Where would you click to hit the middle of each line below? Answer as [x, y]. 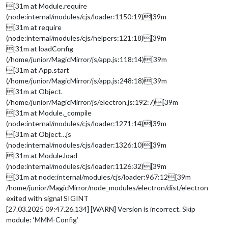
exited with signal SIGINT [47, 198]
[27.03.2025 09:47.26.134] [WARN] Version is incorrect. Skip [101, 209]
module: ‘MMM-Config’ [42, 219]
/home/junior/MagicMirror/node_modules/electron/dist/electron [107, 187]
